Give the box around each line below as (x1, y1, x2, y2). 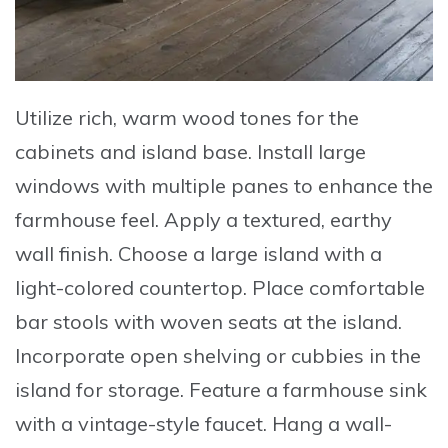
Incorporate (15, 342, 125, 368)
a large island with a (188, 240, 382, 266)
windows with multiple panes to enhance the (15, 172, 433, 198)
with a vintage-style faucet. (15, 410, 272, 436)
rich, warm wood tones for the (73, 104, 359, 130)
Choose (118, 240, 188, 266)
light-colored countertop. (15, 274, 252, 300)
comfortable (304, 274, 425, 300)
